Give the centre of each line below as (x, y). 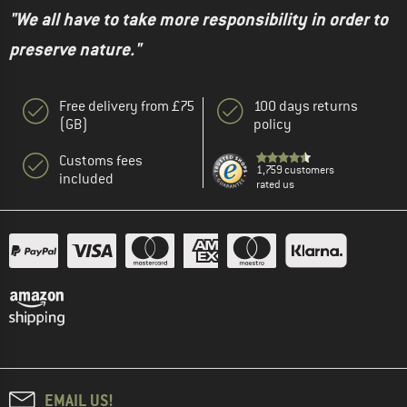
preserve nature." (75, 50)
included (86, 179)
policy (273, 125)
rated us (275, 185)
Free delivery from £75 (127, 107)
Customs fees (101, 161)
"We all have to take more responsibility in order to (199, 20)
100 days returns (306, 107)
